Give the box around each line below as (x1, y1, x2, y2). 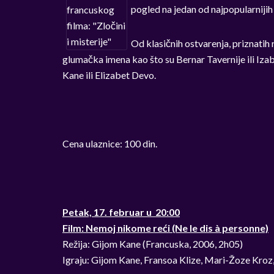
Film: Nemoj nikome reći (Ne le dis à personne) (62, 222, 268, 234)
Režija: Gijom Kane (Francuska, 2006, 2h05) (62, 238, 243, 250)
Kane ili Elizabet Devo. (62, 69, 156, 81)
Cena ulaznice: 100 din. (62, 138, 157, 149)
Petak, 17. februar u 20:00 (62, 206, 180, 218)
